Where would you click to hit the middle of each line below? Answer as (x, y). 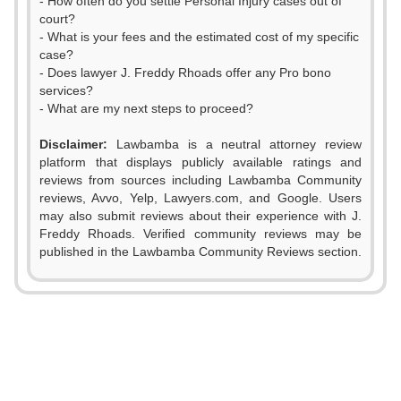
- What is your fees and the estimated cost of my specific (199, 37)
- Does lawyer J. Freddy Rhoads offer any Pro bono (185, 73)
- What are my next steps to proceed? (146, 108)
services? (66, 90)
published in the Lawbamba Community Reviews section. (200, 252)
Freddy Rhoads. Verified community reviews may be (200, 234)
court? (57, 19)
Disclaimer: (73, 144)
